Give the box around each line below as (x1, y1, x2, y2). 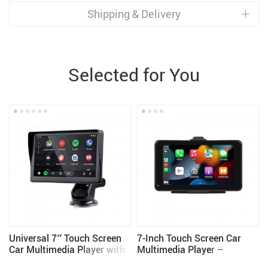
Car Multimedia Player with (9, 243, 125, 256)
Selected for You (68, 62, 200, 87)
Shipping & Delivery (87, 7, 181, 21)
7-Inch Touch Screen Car (137, 232, 241, 245)
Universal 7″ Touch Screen (9, 232, 121, 245)
